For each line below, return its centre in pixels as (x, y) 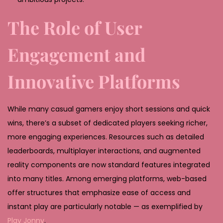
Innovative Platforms (94, 81)
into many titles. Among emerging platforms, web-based (107, 178)
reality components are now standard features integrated (109, 165)
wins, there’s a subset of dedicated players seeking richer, (108, 123)
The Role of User (75, 27)
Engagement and (77, 54)
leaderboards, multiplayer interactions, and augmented (104, 151)
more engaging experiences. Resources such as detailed (106, 137)
